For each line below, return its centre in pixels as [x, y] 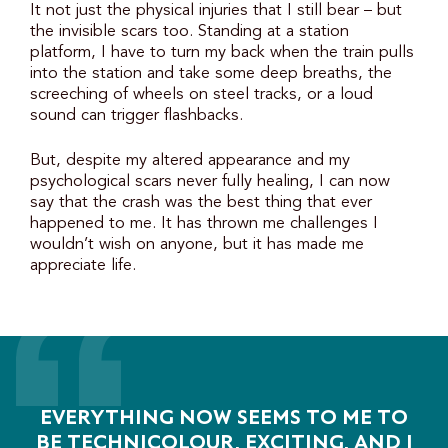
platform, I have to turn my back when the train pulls [222, 53]
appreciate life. [83, 266]
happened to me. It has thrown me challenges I [204, 224]
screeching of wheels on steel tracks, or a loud [201, 95]
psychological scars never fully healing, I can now [210, 182]
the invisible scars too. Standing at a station [189, 32]
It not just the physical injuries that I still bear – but [216, 11]
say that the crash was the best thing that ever [201, 203]
